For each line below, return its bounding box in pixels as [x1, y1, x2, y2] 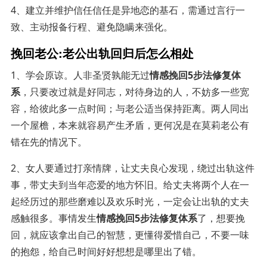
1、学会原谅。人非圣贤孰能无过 [10, 68, 150, 82]
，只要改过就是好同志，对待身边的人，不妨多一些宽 [20, 85, 249, 98]
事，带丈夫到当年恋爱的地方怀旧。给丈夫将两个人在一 [10, 178, 249, 191]
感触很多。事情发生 [10, 211, 97, 225]
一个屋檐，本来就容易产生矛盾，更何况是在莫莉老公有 [10, 118, 249, 132]
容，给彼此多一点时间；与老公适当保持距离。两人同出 [10, 101, 249, 115]
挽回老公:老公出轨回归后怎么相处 [10, 44, 194, 61]
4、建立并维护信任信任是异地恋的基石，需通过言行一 [10, 3, 245, 17]
